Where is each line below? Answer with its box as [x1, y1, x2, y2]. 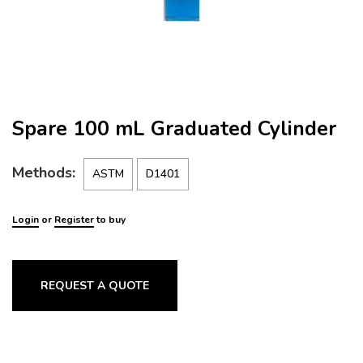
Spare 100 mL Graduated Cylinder [12, 115, 336, 143]
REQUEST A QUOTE [41, 278, 150, 293]
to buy [94, 213, 126, 226]
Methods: [12, 163, 75, 182]
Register [54, 213, 94, 226]
